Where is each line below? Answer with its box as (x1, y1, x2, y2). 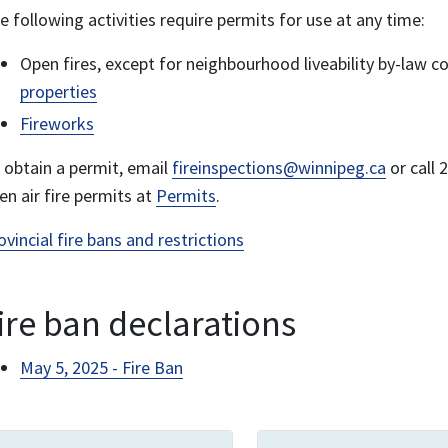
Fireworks (20, 112, 94, 135)
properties (20, 80, 97, 103)
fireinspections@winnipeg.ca (172, 156, 386, 179)
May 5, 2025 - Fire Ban (20, 356, 183, 379)
